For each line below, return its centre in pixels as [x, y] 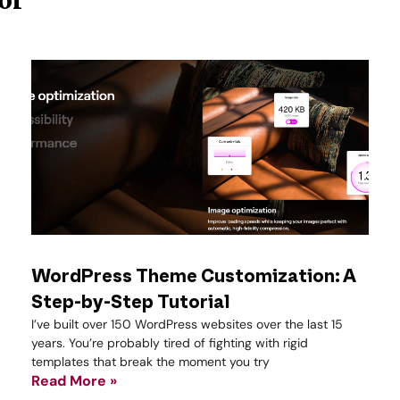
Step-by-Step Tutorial [130, 303]
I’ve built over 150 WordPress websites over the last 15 [187, 325]
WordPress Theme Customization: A [193, 277]
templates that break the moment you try [150, 362]
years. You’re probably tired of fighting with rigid [170, 343]
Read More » [74, 381]
